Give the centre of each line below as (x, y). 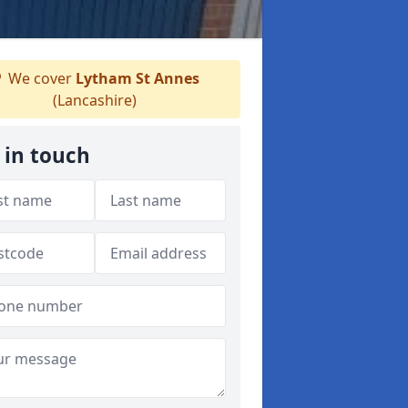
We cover (40, 78)
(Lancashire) (95, 100)
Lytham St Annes (138, 78)
